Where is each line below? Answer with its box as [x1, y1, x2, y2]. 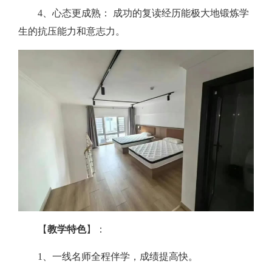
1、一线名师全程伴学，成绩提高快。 [38, 251, 198, 262]
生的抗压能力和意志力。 [18, 26, 125, 37]
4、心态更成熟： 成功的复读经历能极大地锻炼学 [38, 8, 249, 19]
